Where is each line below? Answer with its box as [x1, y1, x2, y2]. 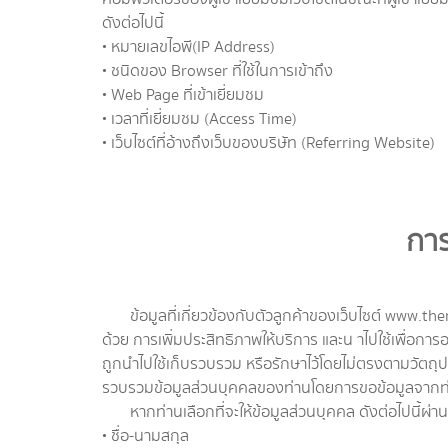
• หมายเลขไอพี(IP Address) [102, 36, 275, 59]
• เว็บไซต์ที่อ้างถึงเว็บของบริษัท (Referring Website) [102, 132, 435, 155]
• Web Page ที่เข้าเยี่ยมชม [102, 84, 264, 107]
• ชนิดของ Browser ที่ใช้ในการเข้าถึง [102, 60, 333, 83]
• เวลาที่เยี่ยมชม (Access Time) [102, 108, 297, 131]
